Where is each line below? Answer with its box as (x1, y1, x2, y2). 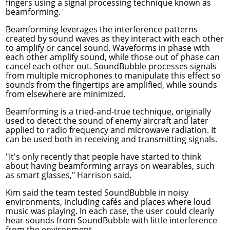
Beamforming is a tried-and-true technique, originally (5, 106, 211, 117)
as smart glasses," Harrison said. (5, 169, 131, 181)
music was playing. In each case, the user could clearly (5, 205, 214, 217)
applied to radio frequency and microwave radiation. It (5, 124, 216, 136)
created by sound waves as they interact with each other (5, 33, 224, 44)
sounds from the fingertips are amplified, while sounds (5, 79, 217, 90)
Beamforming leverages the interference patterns (5, 24, 198, 35)
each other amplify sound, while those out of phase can (5, 51, 220, 63)
